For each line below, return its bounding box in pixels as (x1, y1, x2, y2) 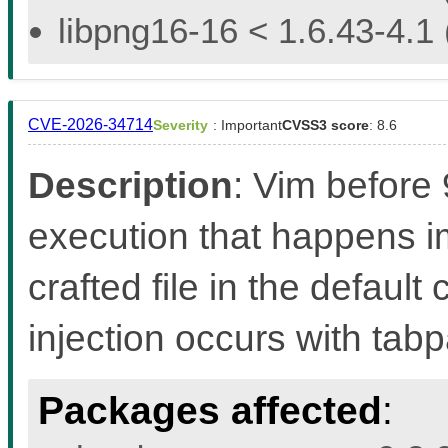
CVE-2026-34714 (28, 115, 153, 133)
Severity (153, 116, 208, 133)
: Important (213, 116, 282, 133)
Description (28, 163, 233, 206)
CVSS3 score (282, 116, 369, 133)
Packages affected (38, 388, 382, 432)
